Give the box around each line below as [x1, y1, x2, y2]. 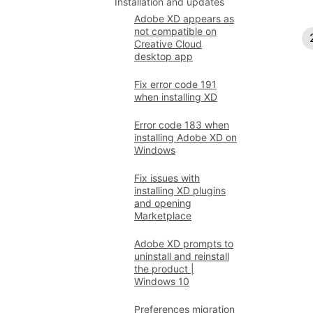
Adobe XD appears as [134, 13, 234, 24]
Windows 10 [134, 275, 189, 287]
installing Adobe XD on [134, 131, 237, 143]
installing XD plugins [134, 184, 226, 196]
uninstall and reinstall [134, 250, 229, 262]
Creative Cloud [134, 38, 202, 50]
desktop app [134, 50, 193, 62]
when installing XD [134, 91, 217, 103]
